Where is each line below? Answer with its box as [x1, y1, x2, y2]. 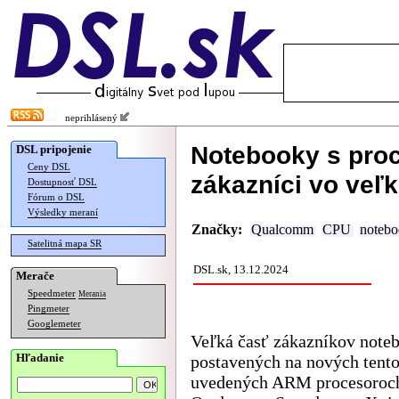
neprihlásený [57, 113, 120, 123]
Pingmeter [28, 304, 69, 313]
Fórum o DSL [28, 192, 85, 202]
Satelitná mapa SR [28, 239, 102, 248]
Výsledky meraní [28, 208, 98, 217]
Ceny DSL [28, 162, 70, 172]
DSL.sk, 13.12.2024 [193, 263, 289, 276]
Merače [16, 269, 54, 282]
